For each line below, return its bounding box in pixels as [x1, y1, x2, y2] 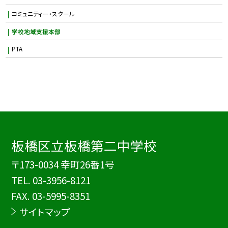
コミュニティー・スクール [11, 9, 75, 18]
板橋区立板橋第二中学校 [11, 136, 157, 155]
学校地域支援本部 [11, 26, 61, 36]
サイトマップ [19, 205, 70, 219]
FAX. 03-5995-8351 [11, 189, 91, 203]
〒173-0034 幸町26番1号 [11, 157, 115, 172]
